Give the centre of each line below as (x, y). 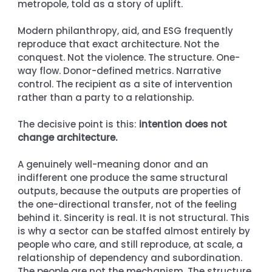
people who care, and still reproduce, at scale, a (132, 244)
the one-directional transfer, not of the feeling (129, 204)
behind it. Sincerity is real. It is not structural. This (135, 217)
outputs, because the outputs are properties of (131, 191)
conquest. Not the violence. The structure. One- (129, 57)
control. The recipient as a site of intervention (127, 84)
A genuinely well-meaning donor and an (114, 164)
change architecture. (68, 137)
